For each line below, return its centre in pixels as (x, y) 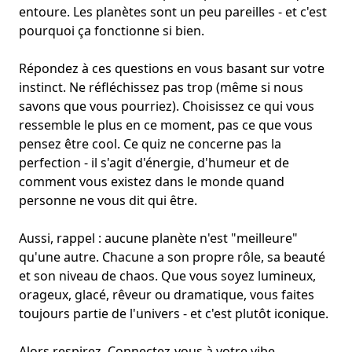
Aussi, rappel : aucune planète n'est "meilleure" (158, 238)
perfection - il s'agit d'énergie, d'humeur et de (154, 163)
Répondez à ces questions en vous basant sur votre (172, 69)
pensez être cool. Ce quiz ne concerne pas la (150, 144)
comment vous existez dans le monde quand (152, 182)
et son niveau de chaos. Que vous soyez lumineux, (167, 276)
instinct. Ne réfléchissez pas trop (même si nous (161, 88)
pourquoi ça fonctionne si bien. (112, 31)
